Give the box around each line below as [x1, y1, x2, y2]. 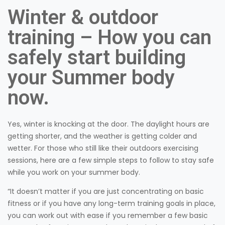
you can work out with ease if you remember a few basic [8, 210, 208, 221]
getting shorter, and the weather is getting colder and [8, 131, 197, 141]
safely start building [8, 45, 186, 69]
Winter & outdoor [8, 5, 158, 29]
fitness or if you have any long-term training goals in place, [8, 198, 215, 209]
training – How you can [8, 25, 211, 49]
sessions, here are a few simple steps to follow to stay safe [8, 155, 214, 165]
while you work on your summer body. [8, 167, 140, 177]
